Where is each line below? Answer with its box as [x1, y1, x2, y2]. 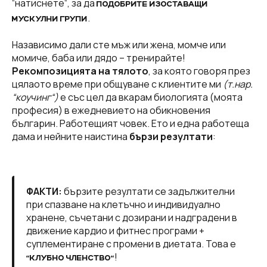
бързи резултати [129, 130, 213, 144]
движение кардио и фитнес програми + [26, 224, 204, 238]
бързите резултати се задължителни [62, 185, 235, 198]
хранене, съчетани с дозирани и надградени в [26, 211, 237, 225]
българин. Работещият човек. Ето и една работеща [12, 117, 249, 131]
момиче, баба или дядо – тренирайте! [12, 51, 185, 65]
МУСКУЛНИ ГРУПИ [12, 16, 88, 24]
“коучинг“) [12, 91, 58, 104]
